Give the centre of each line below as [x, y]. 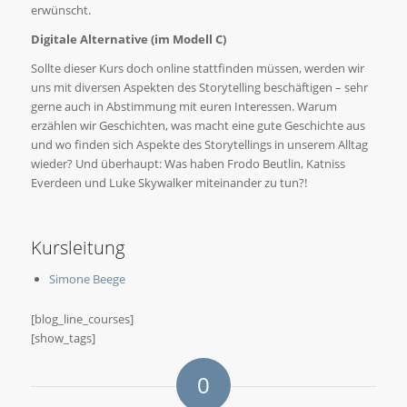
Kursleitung [77, 247]
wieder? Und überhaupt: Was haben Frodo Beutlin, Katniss [188, 163]
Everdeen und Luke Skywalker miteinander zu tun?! [169, 182]
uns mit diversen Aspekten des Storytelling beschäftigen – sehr [199, 87]
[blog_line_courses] [82, 318]
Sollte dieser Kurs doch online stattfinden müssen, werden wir [197, 68]
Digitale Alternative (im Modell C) [128, 39]
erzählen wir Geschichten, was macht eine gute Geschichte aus [198, 125]
